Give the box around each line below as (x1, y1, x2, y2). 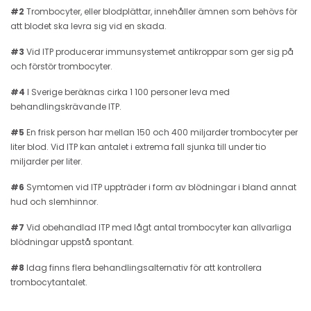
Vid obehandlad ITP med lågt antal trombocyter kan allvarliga (24, 221, 292, 233)
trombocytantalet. (10, 276, 87, 288)
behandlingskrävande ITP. (10, 100, 121, 112)
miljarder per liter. (10, 155, 83, 167)
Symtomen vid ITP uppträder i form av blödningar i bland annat (24, 180, 296, 193)
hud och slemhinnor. (10, 195, 99, 208)
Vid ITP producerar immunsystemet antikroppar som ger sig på (24, 45, 294, 58)
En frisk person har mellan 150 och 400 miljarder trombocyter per (24, 126, 298, 138)
